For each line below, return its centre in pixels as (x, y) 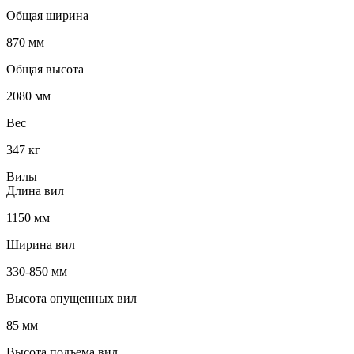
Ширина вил (41, 244)
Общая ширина (47, 15)
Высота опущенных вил (72, 298)
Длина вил (35, 190)
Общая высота (45, 69)
